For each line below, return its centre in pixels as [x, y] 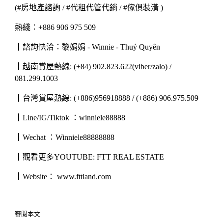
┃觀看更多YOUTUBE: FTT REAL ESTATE [89, 157]
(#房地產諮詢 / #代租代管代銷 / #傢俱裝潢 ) [89, 8]
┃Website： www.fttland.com [64, 177]
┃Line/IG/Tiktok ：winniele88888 [70, 118]
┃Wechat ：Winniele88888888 [65, 137]
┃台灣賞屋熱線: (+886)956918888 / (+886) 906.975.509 [107, 98]
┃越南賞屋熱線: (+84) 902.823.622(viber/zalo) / [93, 67]
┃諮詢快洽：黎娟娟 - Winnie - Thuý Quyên [87, 47]
